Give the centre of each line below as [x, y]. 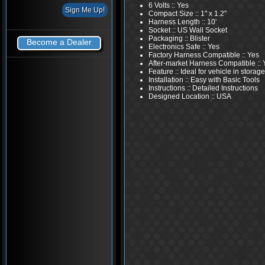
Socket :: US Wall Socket [188, 30]
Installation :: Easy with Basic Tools [204, 80]
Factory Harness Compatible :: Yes [204, 55]
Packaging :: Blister [179, 38]
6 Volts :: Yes [169, 5]
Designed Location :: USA [190, 96]
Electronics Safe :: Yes [184, 47]
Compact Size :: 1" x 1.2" [188, 14]
